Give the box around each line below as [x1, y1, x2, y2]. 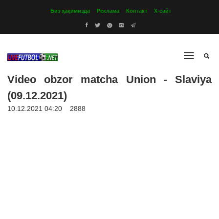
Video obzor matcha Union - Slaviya [7, 73, 212, 86]
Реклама [97, 8, 119, 14]
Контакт [126, 8, 147, 14]
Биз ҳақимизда [50, 8, 90, 14]
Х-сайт [154, 8, 171, 14]
